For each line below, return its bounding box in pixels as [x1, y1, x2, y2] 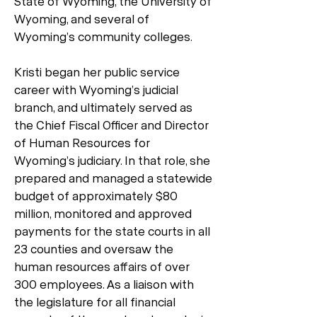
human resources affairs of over [14, 259, 190, 273]
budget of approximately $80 [14, 188, 178, 202]
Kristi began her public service [14, 64, 180, 79]
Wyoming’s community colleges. [14, 29, 192, 43]
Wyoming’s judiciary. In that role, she [14, 153, 210, 167]
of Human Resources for [14, 135, 150, 149]
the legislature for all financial [14, 294, 175, 309]
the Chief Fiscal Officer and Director [14, 117, 209, 132]
